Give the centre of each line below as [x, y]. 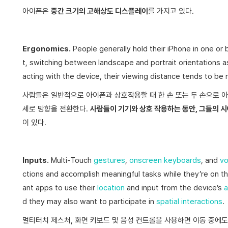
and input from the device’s [174, 188]
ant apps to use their [59, 188]
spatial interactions [189, 202]
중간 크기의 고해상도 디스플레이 [99, 11]
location [111, 188]
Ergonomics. [47, 49]
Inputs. [36, 160]
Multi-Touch [71, 160]
